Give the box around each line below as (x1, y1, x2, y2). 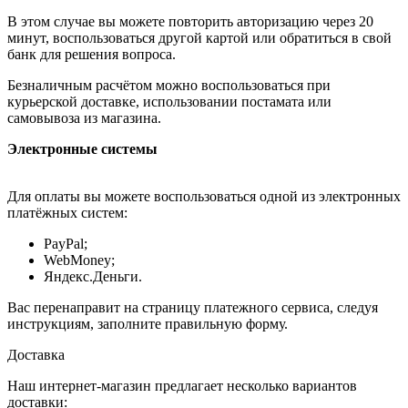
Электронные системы (7, 140, 158, 157)
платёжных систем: (7, 204, 127, 220)
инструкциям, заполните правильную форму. (7, 315, 288, 331)
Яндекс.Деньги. (44, 268, 142, 284)
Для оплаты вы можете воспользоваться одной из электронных (7, 188, 401, 204)
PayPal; (44, 235, 87, 251)
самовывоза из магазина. (7, 109, 161, 126)
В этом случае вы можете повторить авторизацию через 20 (7, 13, 373, 29)
